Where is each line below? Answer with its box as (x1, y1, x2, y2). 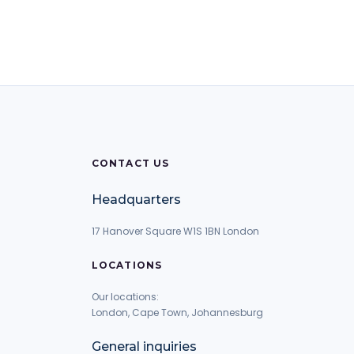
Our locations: (91, 290, 159, 303)
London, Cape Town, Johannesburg (91, 306, 263, 319)
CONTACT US (91, 157, 170, 169)
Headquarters (91, 192, 181, 207)
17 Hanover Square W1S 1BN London (91, 224, 259, 238)
